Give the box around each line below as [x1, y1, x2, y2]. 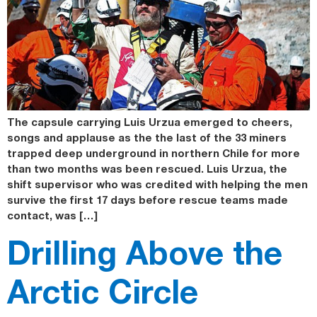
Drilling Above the [7, 233, 282, 272]
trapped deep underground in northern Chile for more [7, 146, 300, 159]
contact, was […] [7, 208, 98, 221]
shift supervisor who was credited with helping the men [7, 177, 308, 190]
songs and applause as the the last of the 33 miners [7, 130, 287, 144]
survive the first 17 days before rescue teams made [7, 192, 288, 206]
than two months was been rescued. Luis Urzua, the [7, 161, 287, 175]
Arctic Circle [7, 272, 198, 311]
